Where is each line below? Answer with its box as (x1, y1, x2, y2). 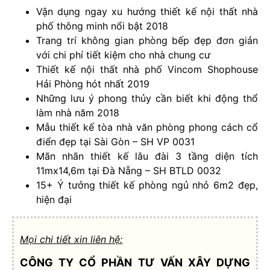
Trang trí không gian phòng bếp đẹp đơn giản (36, 34, 258, 46)
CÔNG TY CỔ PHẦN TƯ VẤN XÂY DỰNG (20, 256, 250, 269)
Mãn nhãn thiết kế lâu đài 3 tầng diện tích (36, 149, 258, 162)
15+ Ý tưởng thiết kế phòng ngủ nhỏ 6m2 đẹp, (36, 178, 258, 191)
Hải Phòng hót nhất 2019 (36, 77, 149, 90)
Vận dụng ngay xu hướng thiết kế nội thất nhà (36, 5, 258, 17)
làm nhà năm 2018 (36, 106, 119, 119)
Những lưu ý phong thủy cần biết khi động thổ (36, 92, 258, 104)
